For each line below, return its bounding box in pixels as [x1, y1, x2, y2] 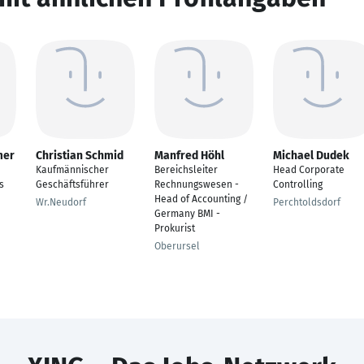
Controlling [273, 179, 323, 190]
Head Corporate [273, 164, 344, 175]
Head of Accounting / [154, 193, 248, 205]
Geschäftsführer [36, 179, 109, 190]
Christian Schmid [36, 149, 123, 162]
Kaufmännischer [36, 164, 109, 175]
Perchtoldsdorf [273, 197, 340, 208]
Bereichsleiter [154, 164, 218, 175]
